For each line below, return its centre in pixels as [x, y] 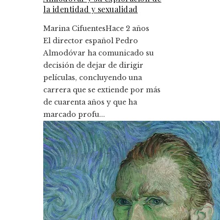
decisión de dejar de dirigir [93, 65]
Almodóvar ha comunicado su [98, 53]
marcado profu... [74, 114]
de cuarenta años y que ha [90, 102]
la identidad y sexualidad [91, 9]
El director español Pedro [91, 41]
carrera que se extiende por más [102, 90]
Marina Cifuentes [74, 28]
